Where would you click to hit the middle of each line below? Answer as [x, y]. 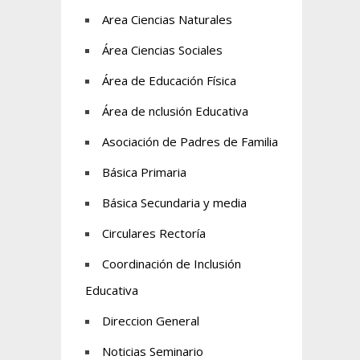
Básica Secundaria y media [174, 202]
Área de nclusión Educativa [175, 111]
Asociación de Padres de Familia [190, 141]
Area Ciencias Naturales [167, 19]
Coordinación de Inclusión [172, 264]
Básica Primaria [144, 172]
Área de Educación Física [169, 80]
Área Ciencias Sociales [162, 50]
